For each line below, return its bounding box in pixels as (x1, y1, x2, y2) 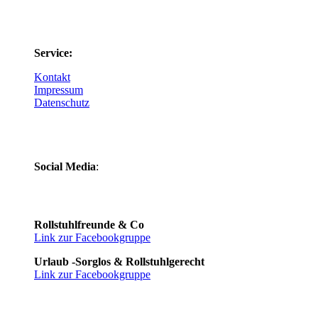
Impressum (34, 83, 83, 96)
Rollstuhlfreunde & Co (34, 218, 144, 231)
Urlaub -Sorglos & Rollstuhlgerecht (34, 255, 204, 268)
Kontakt (34, 70, 70, 83)
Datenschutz (34, 96, 89, 109)
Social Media (34, 160, 96, 172)
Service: (34, 46, 72, 59)
